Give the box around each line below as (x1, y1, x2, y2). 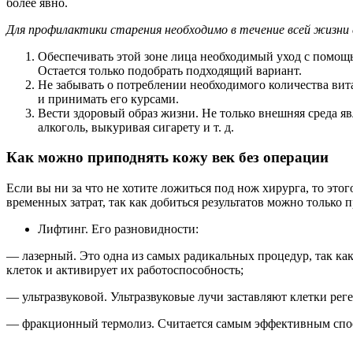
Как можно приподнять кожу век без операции (6, 149, 329, 166)
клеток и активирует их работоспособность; (6, 263, 243, 277)
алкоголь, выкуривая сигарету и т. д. (38, 120, 234, 134)
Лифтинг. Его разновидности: (38, 222, 199, 236)
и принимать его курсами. (38, 91, 179, 106)
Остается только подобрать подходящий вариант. (38, 63, 302, 77)
